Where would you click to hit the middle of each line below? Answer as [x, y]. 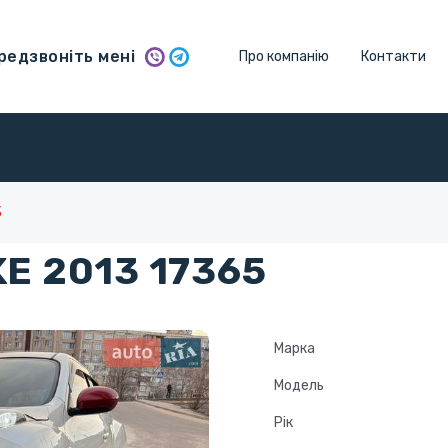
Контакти [393, 57]
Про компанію [284, 57]
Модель [299, 386]
